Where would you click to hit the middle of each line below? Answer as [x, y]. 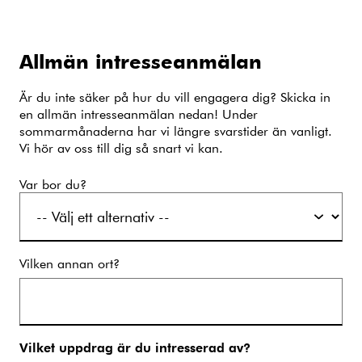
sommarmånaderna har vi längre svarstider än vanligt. [176, 130]
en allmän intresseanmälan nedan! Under [139, 113]
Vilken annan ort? [69, 263]
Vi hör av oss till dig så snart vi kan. [121, 147]
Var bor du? [53, 183]
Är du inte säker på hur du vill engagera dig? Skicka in [175, 96]
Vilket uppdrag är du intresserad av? [135, 347]
